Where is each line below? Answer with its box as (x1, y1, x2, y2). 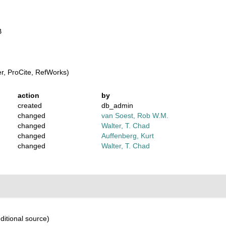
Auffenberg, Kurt (101, 132, 154, 140)
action (17, 91, 39, 99)
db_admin (101, 101, 134, 109)
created (17, 101, 42, 109)
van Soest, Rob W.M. (101, 111, 169, 120)
